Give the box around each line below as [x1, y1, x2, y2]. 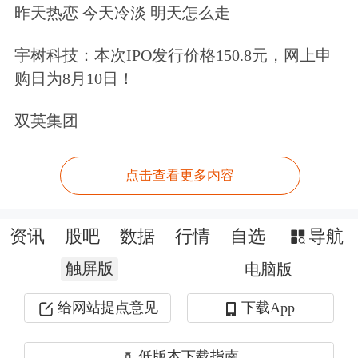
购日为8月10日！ [14, 70, 134, 88]
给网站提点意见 [57, 300, 158, 316]
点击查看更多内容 [125, 168, 235, 184]
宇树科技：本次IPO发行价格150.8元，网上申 [14, 46, 332, 65]
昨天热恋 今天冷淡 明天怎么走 [14, 4, 230, 22]
